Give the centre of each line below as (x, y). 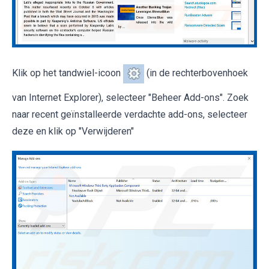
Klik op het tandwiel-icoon (68, 73)
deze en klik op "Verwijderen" (73, 131)
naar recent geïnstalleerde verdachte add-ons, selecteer (130, 114)
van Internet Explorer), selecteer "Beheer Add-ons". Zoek (130, 97)
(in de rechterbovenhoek (196, 73)
